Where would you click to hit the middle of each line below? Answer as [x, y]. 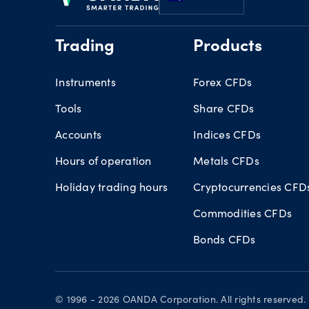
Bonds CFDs [225, 239]
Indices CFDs [227, 134]
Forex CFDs [223, 82]
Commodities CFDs [242, 213]
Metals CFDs [226, 160]
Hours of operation [103, 160]
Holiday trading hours [112, 187]
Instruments [86, 82]
